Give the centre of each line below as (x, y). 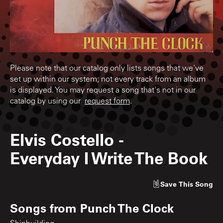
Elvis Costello (62, 139)
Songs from (45, 208)
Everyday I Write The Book (109, 157)
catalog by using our (47, 101)
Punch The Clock (127, 208)
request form (107, 101)
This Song (196, 184)
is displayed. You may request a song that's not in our (103, 90)
